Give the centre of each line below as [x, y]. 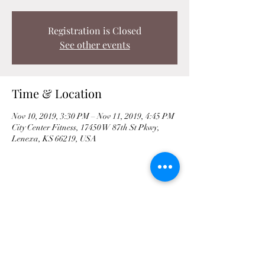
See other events [95, 45]
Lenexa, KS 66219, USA [54, 139]
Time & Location [57, 93]
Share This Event [57, 204]
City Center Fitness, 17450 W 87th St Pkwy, [86, 127]
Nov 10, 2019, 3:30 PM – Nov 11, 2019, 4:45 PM [93, 116]
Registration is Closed [95, 30]
